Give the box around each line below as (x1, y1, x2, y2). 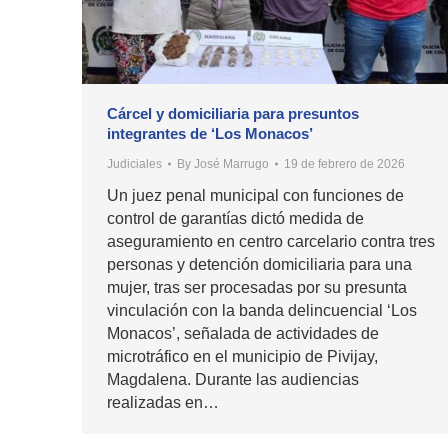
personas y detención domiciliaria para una (107, 256, 412, 274)
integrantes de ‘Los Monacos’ (107, 125, 313, 143)
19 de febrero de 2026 (284, 157, 405, 172)
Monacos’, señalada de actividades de (107, 325, 379, 343)
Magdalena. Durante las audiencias (107, 371, 359, 389)
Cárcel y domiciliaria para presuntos (107, 105, 359, 123)
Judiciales (107, 157, 162, 172)
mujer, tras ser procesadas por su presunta (107, 279, 407, 297)
